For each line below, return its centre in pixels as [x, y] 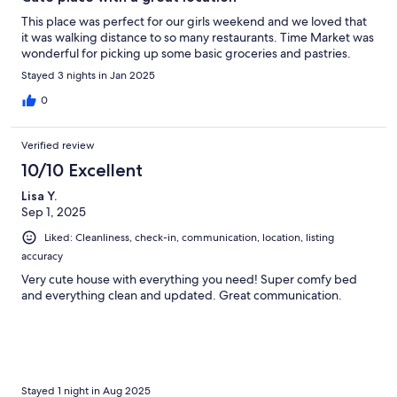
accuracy [42, 257]
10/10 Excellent [82, 171]
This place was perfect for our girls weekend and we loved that [194, 22]
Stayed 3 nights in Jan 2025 [88, 76]
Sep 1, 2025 [54, 212]
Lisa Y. [39, 196]
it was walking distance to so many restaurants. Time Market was [198, 38]
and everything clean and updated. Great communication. [182, 296]
